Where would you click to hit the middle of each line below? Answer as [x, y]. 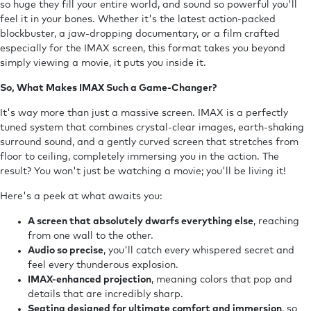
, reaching [276, 221]
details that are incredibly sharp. [106, 294]
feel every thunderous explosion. [103, 265]
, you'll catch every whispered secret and [199, 250]
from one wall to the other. [91, 236]
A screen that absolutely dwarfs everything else [141, 221]
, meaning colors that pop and [222, 279]
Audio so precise [66, 250]
